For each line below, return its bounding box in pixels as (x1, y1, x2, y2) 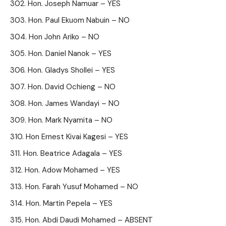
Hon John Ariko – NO (29, 32, 99, 42)
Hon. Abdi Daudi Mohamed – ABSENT (25, 215, 153, 225)
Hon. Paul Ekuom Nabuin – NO (28, 15, 130, 25)
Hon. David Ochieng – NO (28, 82, 116, 92)
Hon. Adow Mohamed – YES (25, 165, 120, 175)
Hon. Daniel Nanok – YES (28, 48, 111, 59)
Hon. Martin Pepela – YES (26, 198, 112, 208)
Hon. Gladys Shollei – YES (28, 65, 115, 75)
